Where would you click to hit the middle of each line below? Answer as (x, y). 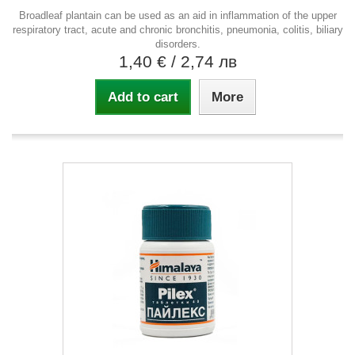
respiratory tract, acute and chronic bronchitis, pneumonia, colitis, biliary (177, 29)
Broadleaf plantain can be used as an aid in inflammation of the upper (177, 15)
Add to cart (143, 97)
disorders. (177, 44)
